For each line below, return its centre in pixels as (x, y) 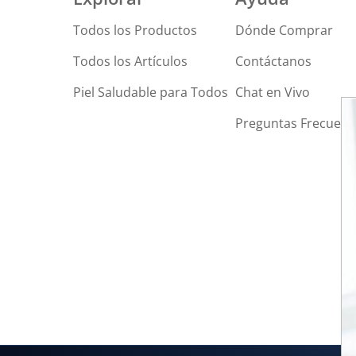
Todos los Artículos (130, 61)
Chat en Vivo (272, 92)
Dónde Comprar (284, 30)
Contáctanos (273, 61)
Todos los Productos (135, 30)
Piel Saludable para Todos (151, 92)
